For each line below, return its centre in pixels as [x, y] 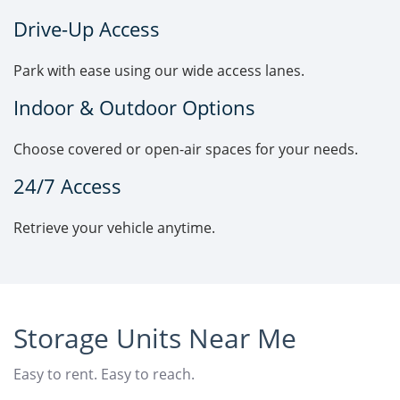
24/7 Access [67, 187]
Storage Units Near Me [155, 338]
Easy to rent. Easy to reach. [104, 375]
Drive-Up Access [87, 29]
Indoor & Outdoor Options [134, 108]
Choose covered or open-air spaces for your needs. [186, 150]
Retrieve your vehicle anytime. [114, 228]
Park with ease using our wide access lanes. [159, 71]
